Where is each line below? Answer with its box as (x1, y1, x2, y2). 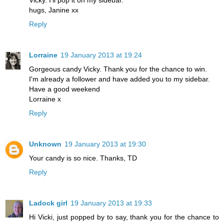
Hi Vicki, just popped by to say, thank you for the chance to (29, 212, 219, 221)
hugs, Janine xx (29, 5, 78, 14)
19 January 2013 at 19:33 (70, 198, 152, 207)
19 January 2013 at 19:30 (64, 139, 146, 148)
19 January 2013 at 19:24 (60, 50, 142, 59)
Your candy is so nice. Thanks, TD (29, 153, 137, 162)
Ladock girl (29, 198, 67, 207)
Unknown (29, 139, 61, 148)
